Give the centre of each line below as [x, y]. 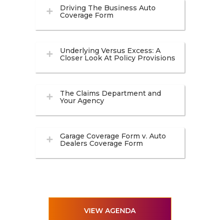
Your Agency [82, 101]
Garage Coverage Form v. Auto [113, 136]
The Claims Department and [110, 93]
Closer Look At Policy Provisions [117, 58]
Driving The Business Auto [108, 8]
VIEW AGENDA [110, 211]
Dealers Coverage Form [101, 143]
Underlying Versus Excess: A [110, 51]
